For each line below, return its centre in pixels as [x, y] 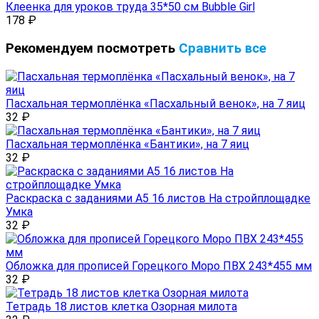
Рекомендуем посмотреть [92, 48]
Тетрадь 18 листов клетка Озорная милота [121, 306]
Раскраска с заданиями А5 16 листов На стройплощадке [158, 198]
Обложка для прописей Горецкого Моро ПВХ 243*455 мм [159, 266]
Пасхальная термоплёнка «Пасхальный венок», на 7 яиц [156, 103]
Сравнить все [223, 48]
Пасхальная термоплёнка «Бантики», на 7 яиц [127, 144]
